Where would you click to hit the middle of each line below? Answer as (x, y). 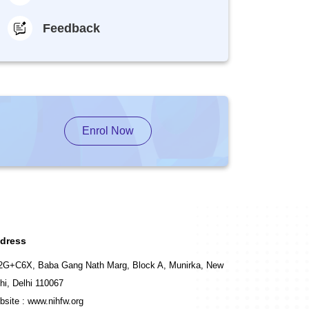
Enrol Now (108, 131)
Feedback (71, 28)
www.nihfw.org (56, 301)
